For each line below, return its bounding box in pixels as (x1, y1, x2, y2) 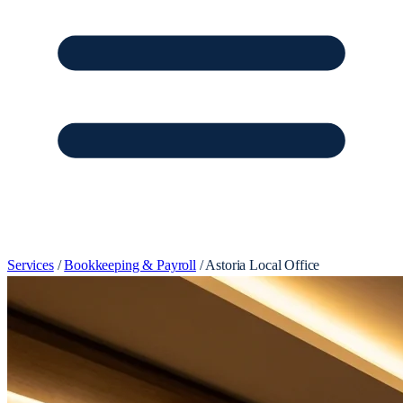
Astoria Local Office (205, 257, 320, 273)
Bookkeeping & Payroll (64, 257, 196, 273)
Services (7, 257, 54, 273)
